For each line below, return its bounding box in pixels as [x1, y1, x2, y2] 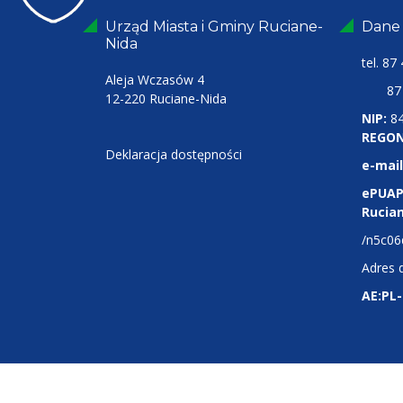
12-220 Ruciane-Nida [105, 90, 227, 107]
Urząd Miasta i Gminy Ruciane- [105, 18, 323, 35]
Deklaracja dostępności [105, 146, 242, 163]
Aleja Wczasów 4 [105, 71, 204, 88]
